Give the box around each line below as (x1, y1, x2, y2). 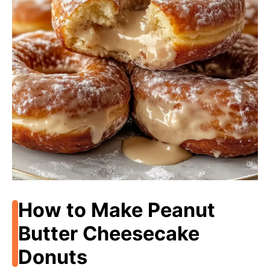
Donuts (17, 245, 87, 269)
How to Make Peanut (17, 198, 215, 222)
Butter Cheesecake (17, 222, 199, 245)
